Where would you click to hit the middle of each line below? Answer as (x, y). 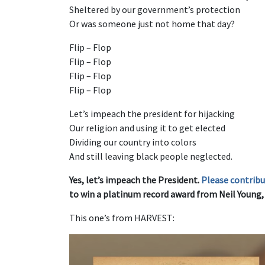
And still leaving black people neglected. (151, 156)
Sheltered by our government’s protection (155, 9)
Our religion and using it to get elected (147, 127)
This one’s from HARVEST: (122, 217)
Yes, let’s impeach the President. (135, 180)
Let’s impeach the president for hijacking (152, 113)
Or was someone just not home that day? (152, 23)
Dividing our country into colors (133, 142)
